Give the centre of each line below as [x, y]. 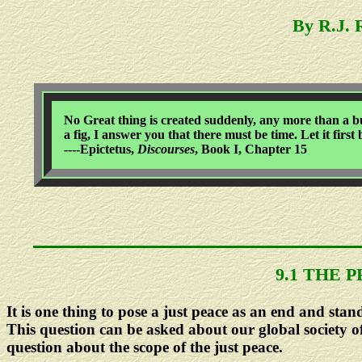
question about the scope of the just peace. [145, 347]
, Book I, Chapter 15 [251, 149]
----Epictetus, [101, 149]
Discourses [166, 149]
